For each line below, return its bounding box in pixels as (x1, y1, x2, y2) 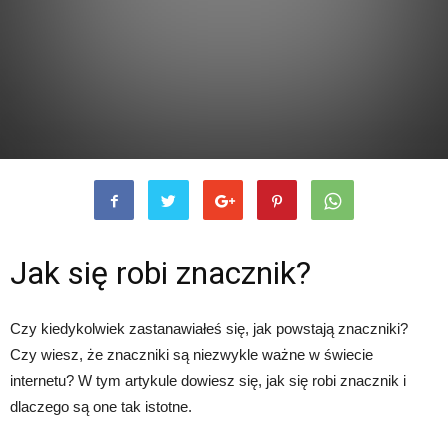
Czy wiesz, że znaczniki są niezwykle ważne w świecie (10, 346, 373, 363)
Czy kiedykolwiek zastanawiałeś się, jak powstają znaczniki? (10, 320, 408, 337)
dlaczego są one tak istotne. (10, 398, 192, 415)
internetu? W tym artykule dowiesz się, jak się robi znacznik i (10, 372, 406, 389)
